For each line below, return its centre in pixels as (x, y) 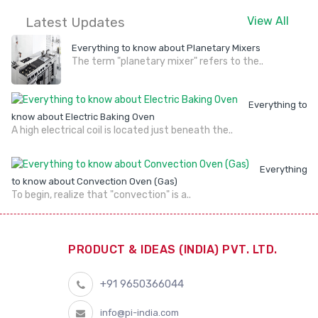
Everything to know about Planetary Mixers (166, 48)
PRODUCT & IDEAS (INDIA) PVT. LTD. (173, 250)
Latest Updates (75, 23)
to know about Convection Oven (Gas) (94, 182)
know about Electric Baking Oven (83, 117)
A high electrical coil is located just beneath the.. (122, 131)
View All (268, 21)
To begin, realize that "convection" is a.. (101, 195)
